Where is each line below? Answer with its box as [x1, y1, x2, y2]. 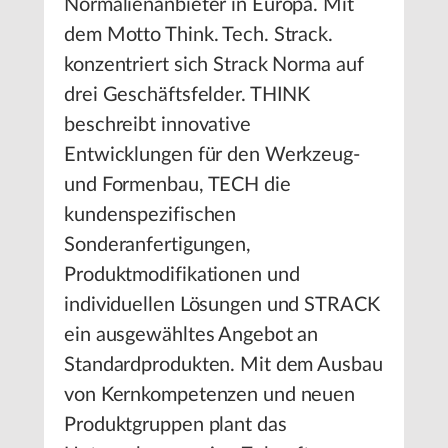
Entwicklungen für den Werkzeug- [64, 145, 360, 165]
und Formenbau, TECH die [64, 175, 291, 195]
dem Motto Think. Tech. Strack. [64, 25, 333, 45]
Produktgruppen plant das [64, 415, 287, 435]
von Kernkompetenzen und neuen [64, 385, 356, 405]
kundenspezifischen [64, 205, 237, 225]
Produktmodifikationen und [64, 265, 300, 285]
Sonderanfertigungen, [64, 235, 251, 255]
